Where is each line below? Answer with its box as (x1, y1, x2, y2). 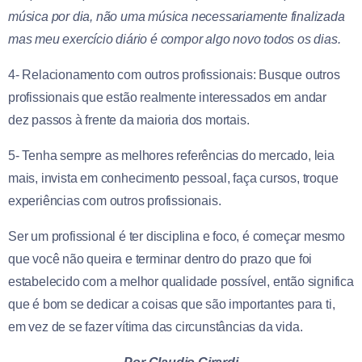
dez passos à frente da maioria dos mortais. (8, 113, 250, 128)
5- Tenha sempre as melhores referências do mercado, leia (8, 149, 335, 163)
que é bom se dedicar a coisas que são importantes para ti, (8, 297, 335, 312)
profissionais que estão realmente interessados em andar (8, 90, 326, 105)
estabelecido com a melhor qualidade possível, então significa (8, 275, 354, 289)
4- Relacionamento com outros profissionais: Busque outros (8, 68, 340, 82)
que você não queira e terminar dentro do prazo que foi (8, 252, 313, 267)
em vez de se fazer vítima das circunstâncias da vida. (8, 320, 303, 335)
